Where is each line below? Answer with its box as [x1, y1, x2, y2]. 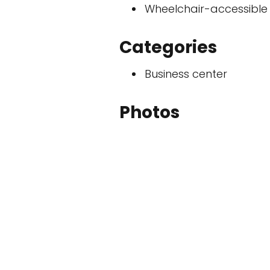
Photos [119, 101, 180, 124]
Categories [119, 36, 217, 59]
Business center [145, 66, 227, 81]
